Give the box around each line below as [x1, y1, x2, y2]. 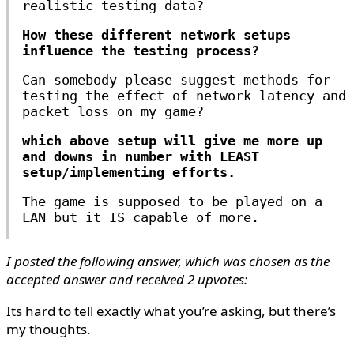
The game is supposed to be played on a [22, 193, 322, 209]
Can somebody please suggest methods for [22, 71, 330, 88]
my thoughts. [6, 319, 91, 338]
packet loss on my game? [22, 103, 204, 119]
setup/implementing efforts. [22, 164, 235, 180]
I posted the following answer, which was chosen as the [6, 251, 330, 270]
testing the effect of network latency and [22, 87, 346, 104]
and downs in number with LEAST [22, 148, 259, 164]
